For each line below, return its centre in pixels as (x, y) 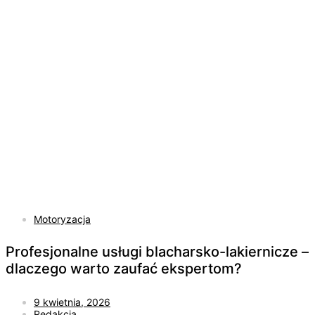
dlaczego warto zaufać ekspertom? (124, 269)
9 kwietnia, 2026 (72, 302)
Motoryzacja (62, 219)
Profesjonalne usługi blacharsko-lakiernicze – (157, 252)
